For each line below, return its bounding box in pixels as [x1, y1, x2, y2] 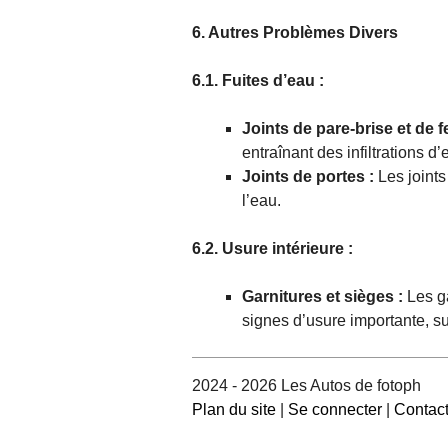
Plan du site [192, 401, 276, 419]
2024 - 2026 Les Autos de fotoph [192, 377, 421, 395]
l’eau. [242, 192, 281, 210]
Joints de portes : [242, 168, 378, 186]
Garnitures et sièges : [242, 288, 407, 306]
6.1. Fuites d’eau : [192, 72, 324, 90]
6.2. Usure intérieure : [192, 240, 353, 258]
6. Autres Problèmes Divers [192, 24, 398, 42]
